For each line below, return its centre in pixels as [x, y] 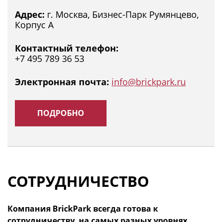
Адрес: [30, 15]
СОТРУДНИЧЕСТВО [78, 181]
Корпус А [34, 25]
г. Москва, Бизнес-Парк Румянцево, [122, 15]
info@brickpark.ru [149, 82]
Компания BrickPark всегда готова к [83, 209]
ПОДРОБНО [61, 113]
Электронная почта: [62, 82]
